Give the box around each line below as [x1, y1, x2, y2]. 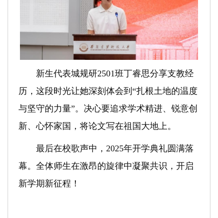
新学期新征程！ [18, 178, 80, 188]
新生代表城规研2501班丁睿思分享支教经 [36, 68, 194, 78]
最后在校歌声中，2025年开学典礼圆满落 [36, 143, 194, 153]
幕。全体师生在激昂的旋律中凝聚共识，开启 [18, 161, 194, 171]
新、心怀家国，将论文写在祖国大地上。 [18, 121, 176, 131]
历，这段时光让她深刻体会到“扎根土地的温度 [18, 86, 198, 96]
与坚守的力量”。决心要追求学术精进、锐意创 [18, 103, 198, 113]
